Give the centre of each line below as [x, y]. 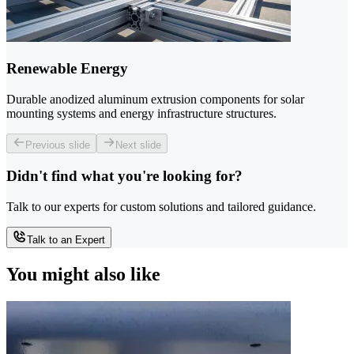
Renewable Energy [67, 68]
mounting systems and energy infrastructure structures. [141, 113]
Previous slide [58, 145]
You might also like [83, 274]
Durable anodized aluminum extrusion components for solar [155, 99]
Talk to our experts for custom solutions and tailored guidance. [161, 207]
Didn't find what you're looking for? [124, 176]
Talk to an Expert [66, 240]
